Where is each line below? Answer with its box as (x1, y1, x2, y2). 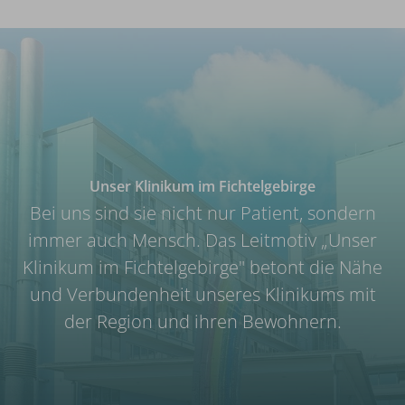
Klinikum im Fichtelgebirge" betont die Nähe (23, 255, 382, 279)
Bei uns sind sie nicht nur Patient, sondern (29, 201, 376, 225)
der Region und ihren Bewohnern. (63, 309, 342, 334)
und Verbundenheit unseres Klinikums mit (29, 282, 376, 306)
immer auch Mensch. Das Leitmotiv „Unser (28, 228, 377, 252)
